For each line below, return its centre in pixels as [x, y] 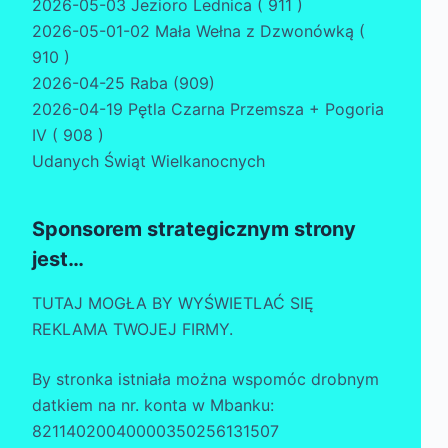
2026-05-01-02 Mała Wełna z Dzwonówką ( [198, 31]
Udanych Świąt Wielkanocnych [148, 161]
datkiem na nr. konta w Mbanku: [160, 405]
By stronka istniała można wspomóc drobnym [205, 379]
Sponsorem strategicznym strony [194, 229]
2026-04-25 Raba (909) [123, 83]
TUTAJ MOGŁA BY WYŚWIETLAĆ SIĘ [173, 303]
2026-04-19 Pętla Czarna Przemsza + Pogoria [208, 109]
